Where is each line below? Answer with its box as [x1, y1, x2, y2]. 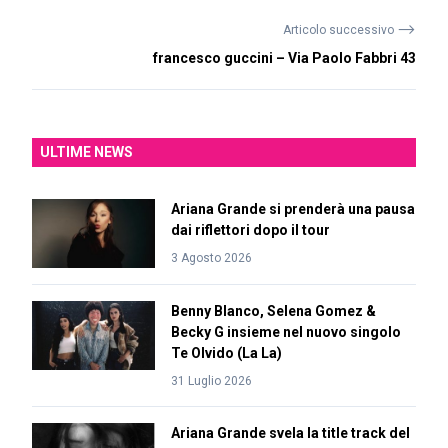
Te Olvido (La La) [170, 345, 282, 361]
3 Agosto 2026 [170, 251, 252, 265]
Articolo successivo [283, 23, 397, 37]
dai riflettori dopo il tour [170, 222, 330, 238]
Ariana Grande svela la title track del [170, 425, 410, 441]
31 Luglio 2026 [170, 374, 252, 388]
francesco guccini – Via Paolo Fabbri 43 [153, 50, 416, 66]
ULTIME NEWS [40, 144, 133, 160]
